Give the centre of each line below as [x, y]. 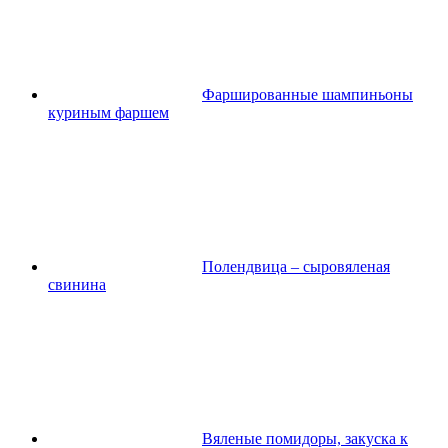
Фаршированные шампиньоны [307, 94]
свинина [77, 284]
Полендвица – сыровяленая [296, 266]
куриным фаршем [108, 112]
